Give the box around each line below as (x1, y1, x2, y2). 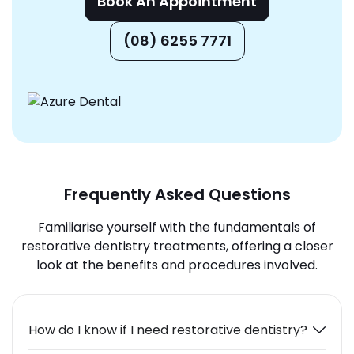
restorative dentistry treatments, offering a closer (21, 236, 333, 255)
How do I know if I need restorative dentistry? (28, 320, 307, 339)
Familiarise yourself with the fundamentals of (38, 217, 316, 236)
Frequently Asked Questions (63, 183, 291, 205)
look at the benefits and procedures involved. (36, 255, 318, 274)
